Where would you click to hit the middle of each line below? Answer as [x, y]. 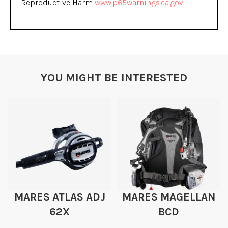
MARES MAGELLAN [168, 197]
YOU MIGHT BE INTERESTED [114, 78]
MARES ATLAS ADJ [60, 197]
